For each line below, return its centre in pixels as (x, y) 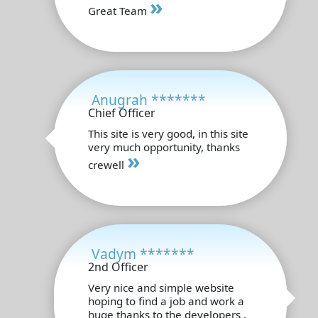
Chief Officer (122, 113)
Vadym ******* (143, 253)
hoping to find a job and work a (166, 301)
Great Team (119, 10)
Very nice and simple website (161, 287)
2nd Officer (118, 267)
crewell (108, 164)
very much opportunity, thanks (164, 147)
